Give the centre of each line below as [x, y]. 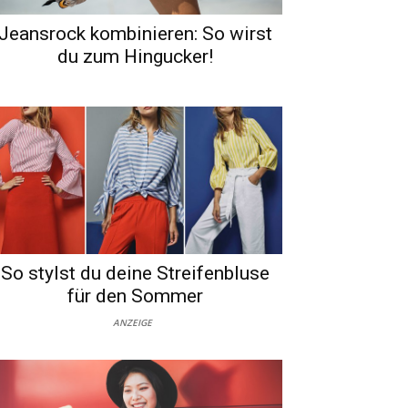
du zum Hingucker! [135, 56]
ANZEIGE [133, 322]
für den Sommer [135, 296]
